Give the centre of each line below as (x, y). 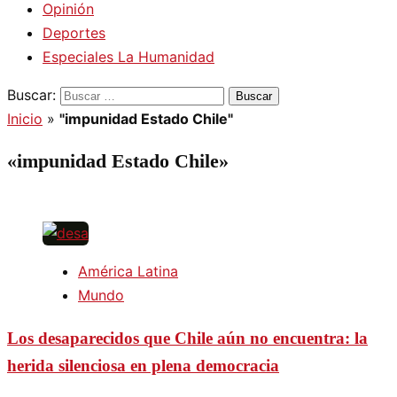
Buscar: (31, 95)
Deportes (74, 33)
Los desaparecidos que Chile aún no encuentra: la (187, 339)
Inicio (25, 119)
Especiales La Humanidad (128, 57)
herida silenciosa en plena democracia (143, 366)
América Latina (128, 272)
